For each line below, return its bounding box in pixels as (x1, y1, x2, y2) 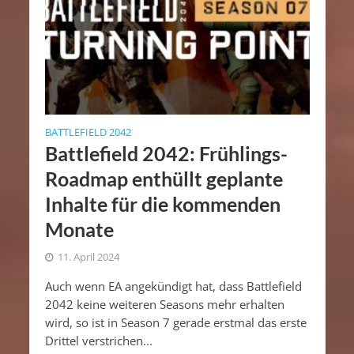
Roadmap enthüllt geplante (44, 166, 283, 190)
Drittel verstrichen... (44, 332, 153, 348)
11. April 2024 (57, 250, 119, 264)
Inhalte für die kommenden (44, 191, 281, 216)
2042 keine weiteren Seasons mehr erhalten (44, 296, 284, 312)
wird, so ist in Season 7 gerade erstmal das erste (44, 314, 307, 330)
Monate (44, 217, 114, 241)
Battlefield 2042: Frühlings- (44, 141, 288, 165)
